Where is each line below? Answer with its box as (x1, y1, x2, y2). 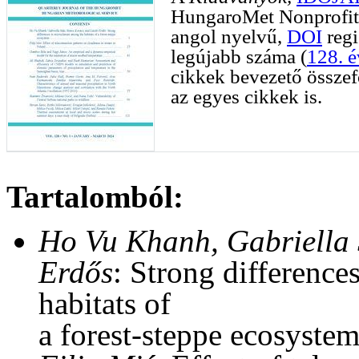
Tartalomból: (6, 179, 184, 214)
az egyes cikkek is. (171, 85, 322, 107)
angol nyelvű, (171, 25, 287, 47)
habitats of (38, 285, 171, 321)
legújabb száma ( (171, 45, 307, 67)
